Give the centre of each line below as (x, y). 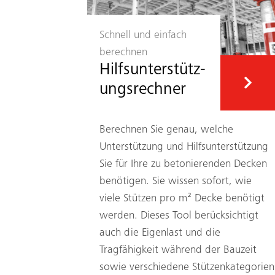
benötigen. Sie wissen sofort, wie (176, 181)
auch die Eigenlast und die (160, 233)
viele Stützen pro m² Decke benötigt (182, 199)
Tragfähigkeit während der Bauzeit (178, 250)
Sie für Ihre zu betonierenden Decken (183, 164)
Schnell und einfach (143, 35)
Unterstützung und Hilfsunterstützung (184, 147)
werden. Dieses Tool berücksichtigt (179, 216)
